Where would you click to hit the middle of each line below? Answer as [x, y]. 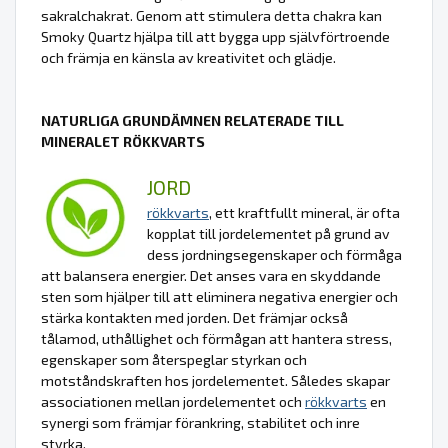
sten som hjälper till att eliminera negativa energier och [219, 297]
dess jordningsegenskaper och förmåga [274, 255]
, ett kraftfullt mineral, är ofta [304, 213]
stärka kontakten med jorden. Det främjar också [194, 318]
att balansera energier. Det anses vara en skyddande [211, 276]
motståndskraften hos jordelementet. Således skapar [215, 381]
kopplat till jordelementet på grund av [268, 234]
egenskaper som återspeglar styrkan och [174, 360]
